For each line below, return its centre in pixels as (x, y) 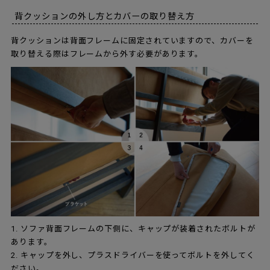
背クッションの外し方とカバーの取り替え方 (105, 17)
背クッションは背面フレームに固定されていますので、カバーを (132, 41)
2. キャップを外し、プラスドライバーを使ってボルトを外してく (133, 255)
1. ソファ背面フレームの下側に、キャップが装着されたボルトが (133, 228)
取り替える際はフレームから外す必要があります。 (107, 54)
